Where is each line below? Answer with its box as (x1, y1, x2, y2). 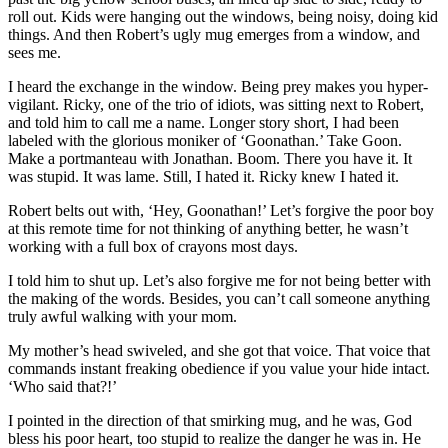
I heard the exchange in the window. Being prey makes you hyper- (8, 77, 428, 95)
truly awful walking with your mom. (8, 307, 237, 325)
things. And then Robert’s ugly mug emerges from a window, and (8, 25, 420, 43)
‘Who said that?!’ (8, 377, 117, 395)
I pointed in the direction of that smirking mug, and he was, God (8, 411, 412, 429)
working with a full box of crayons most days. (8, 237, 298, 255)
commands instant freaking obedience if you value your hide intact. (8, 359, 430, 377)
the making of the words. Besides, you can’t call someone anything (8, 289, 430, 307)
